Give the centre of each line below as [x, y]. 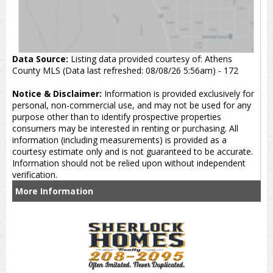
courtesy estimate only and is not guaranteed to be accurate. [133, 151]
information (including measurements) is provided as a [119, 140]
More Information [54, 191]
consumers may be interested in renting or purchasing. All [125, 128]
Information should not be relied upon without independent [129, 163]
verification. [35, 174]
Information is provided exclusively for [178, 93]
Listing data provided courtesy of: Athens [150, 58]
